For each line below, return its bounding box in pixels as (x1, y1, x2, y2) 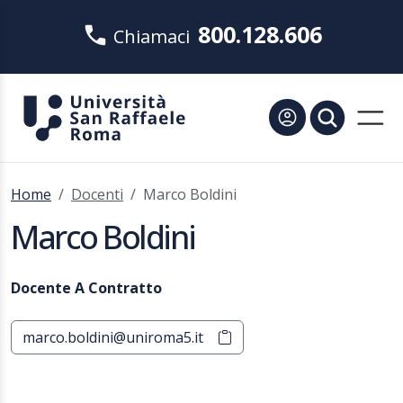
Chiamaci (108, 24, 194, 49)
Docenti (71, 184, 123, 204)
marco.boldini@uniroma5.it (22, 327, 203, 347)
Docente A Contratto (11, 278, 162, 298)
